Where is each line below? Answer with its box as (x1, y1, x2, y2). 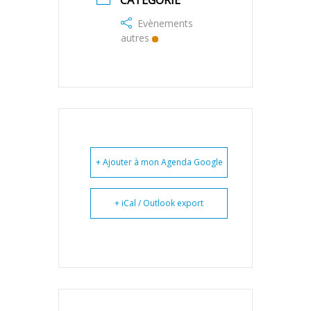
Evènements (137, 17, 193, 31)
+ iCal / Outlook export (115, 197, 203, 210)
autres (121, 31, 149, 45)
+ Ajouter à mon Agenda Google (95, 156, 223, 169)
